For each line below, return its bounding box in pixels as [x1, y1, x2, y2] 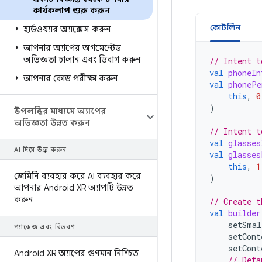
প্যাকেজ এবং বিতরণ [14, 223, 75, 231]
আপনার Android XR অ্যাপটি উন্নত [14, 182, 133, 193]
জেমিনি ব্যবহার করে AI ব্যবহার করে [14, 171, 141, 181]
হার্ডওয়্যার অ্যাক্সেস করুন [23, 24, 111, 35]
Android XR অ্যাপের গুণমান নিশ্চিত [14, 248, 139, 258]
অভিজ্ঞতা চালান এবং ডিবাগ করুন [23, 54, 141, 65]
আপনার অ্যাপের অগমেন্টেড [23, 43, 121, 53]
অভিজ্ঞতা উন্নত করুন [14, 118, 90, 128]
